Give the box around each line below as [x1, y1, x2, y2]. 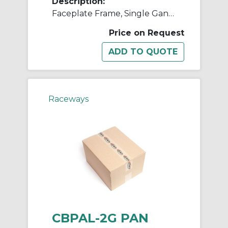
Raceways [48, 94, 89, 104]
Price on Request [109, 28, 184, 38]
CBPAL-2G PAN [52, 210, 149, 225]
